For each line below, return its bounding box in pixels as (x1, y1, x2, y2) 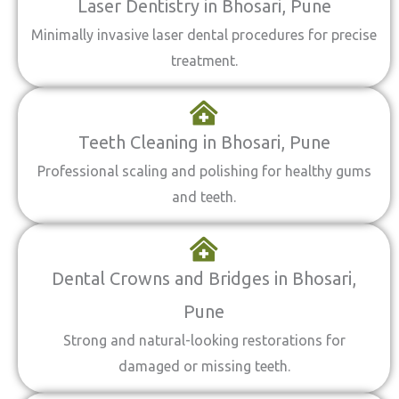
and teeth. (172, 189, 236, 205)
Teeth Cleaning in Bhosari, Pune (77, 132, 330, 152)
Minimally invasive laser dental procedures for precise (31, 27, 377, 43)
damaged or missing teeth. (118, 358, 290, 374)
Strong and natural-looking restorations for (62, 332, 346, 348)
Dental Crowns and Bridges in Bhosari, (52, 268, 356, 289)
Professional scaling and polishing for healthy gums (37, 163, 371, 179)
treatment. (170, 53, 238, 69)
